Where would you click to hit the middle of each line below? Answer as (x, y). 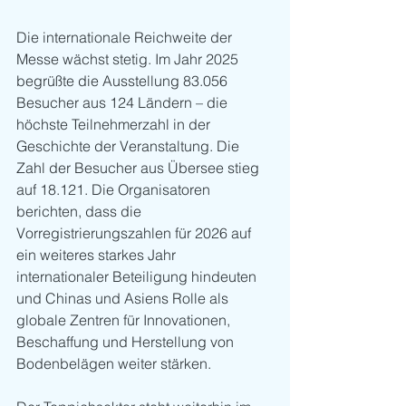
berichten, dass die (81, 212)
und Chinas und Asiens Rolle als (124, 299)
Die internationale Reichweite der (126, 38)
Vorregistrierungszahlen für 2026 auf (135, 233)
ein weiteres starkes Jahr (98, 255)
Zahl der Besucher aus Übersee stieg (140, 168)
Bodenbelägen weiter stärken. (114, 364)
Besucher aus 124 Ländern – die (124, 103)
